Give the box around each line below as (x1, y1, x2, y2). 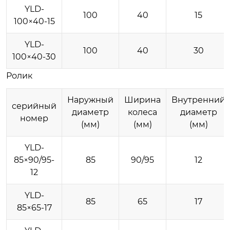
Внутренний (171, 94, 225, 105)
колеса (128, 107, 157, 117)
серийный (12, 101, 56, 111)
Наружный (67, 94, 113, 105)
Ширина (124, 94, 161, 105)
